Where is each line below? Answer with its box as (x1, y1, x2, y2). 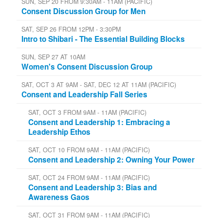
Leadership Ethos (28, 126, 91, 137)
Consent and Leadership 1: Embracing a (28, 116, 170, 127)
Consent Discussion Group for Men (21, 5, 145, 17)
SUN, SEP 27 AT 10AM (21, 52, 85, 61)
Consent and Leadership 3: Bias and (28, 182, 157, 193)
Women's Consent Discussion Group (21, 61, 152, 72)
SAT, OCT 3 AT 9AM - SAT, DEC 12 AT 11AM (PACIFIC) (21, 80, 176, 89)
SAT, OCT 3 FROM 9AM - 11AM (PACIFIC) (28, 108, 146, 117)
